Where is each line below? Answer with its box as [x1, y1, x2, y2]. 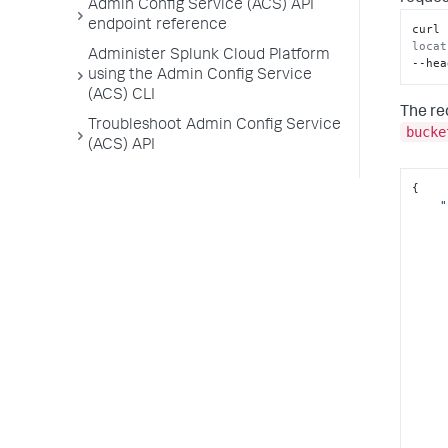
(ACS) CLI [88, 88, 155, 104]
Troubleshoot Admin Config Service [88, 118, 341, 134]
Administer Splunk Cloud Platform [88, 48, 330, 64]
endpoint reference [88, 18, 227, 34]
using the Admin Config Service [88, 68, 312, 84]
